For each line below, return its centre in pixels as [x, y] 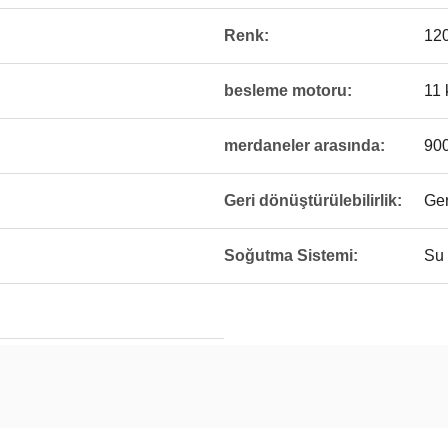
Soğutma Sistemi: [291, 255]
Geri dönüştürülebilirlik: [313, 200]
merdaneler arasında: [304, 145]
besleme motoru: [288, 90]
